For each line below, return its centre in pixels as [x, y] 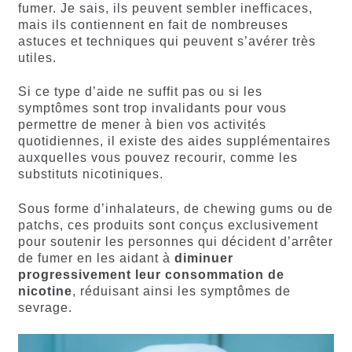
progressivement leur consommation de [151, 275]
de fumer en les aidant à [96, 258]
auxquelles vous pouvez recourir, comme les [158, 158]
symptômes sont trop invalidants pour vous [152, 108]
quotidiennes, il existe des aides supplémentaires [174, 141]
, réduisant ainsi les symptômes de [181, 291]
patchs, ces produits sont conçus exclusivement [168, 225]
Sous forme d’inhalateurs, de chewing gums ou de [175, 209]
